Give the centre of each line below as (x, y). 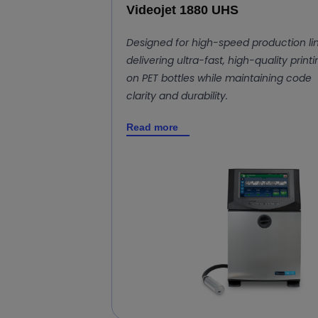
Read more (152, 127)
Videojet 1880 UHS (182, 10)
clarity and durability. (177, 95)
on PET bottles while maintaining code (219, 78)
